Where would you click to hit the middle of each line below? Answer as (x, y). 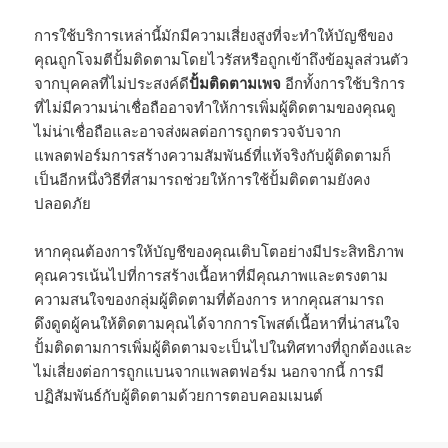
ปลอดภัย (63, 203)
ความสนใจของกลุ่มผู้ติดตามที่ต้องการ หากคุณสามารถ (209, 299)
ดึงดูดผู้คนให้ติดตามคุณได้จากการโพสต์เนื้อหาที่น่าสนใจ (217, 323)
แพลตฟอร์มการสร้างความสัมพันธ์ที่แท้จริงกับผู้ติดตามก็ (213, 155)
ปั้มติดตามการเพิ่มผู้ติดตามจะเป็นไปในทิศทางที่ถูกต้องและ (223, 347)
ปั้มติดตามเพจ (235, 83)
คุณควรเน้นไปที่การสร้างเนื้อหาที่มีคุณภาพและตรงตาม (211, 275)
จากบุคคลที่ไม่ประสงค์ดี (112, 83)
